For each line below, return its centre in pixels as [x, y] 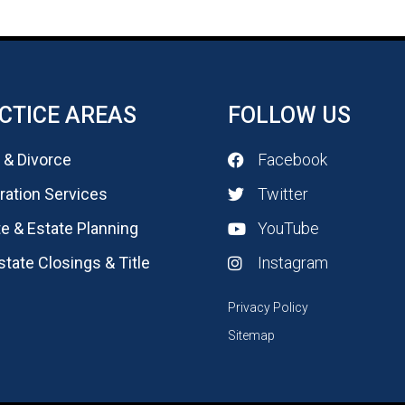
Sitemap [251, 336]
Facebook [292, 160]
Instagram [292, 263]
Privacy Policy [268, 308]
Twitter [283, 194]
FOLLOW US [289, 116]
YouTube [288, 229]
